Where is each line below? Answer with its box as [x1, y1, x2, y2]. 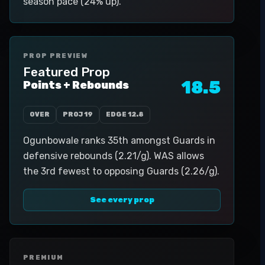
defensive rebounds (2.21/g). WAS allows [23, 150, 204, 161]
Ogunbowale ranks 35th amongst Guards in [23, 135, 215, 146]
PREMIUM [23, 254, 64, 261]
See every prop [89, 195, 154, 204]
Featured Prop [23, 64, 110, 79]
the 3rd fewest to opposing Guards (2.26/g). [23, 166, 219, 177]
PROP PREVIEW [23, 52, 88, 60]
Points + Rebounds [23, 79, 129, 92]
